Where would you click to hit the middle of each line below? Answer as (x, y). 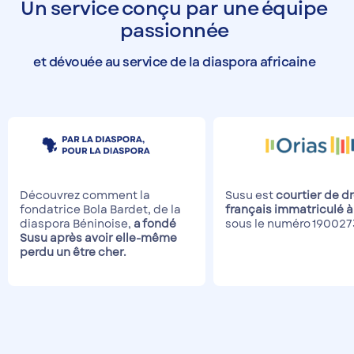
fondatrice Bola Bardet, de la (100, 210)
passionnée (174, 31)
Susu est (250, 196)
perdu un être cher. (73, 252)
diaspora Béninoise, (75, 224)
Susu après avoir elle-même (98, 238)
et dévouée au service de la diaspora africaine (174, 62)
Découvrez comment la (85, 196)
